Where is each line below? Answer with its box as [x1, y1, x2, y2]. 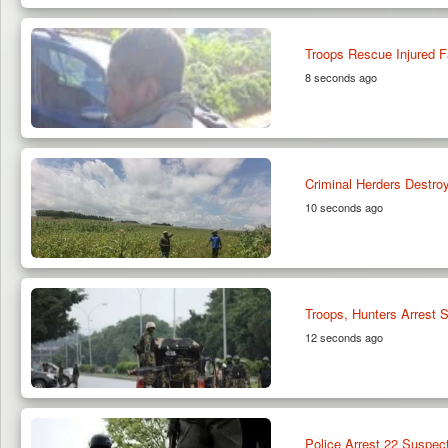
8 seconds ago [304, 68, 377, 85]
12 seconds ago [304, 328, 383, 345]
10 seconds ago [304, 198, 383, 215]
